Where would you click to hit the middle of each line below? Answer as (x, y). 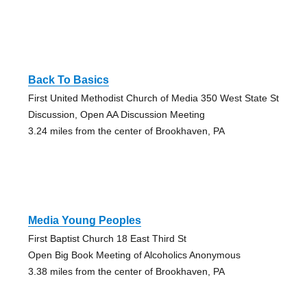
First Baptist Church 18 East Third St (107, 238)
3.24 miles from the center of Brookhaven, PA (126, 131)
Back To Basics (68, 79)
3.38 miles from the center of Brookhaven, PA (126, 271)
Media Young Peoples (84, 220)
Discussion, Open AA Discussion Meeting (116, 114)
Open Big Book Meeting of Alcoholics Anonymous (134, 255)
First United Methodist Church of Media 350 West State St (153, 98)
